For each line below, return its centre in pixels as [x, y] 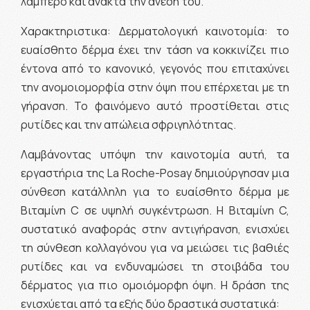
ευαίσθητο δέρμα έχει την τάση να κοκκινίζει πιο [155, 49]
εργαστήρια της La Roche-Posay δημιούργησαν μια [155, 173]
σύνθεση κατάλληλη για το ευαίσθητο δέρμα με [155, 191]
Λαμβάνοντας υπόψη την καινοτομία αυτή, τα [155, 154]
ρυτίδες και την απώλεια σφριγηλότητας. [128, 124]
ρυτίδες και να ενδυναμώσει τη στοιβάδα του [155, 266]
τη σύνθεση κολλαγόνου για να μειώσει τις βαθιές [155, 247]
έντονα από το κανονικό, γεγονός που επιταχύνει [155, 68]
